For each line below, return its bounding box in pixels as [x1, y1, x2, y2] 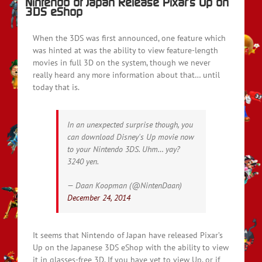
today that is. [33, 81, 80, 92]
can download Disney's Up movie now [67, 131, 194, 142]
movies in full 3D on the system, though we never [33, 57, 211, 68]
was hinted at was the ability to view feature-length [33, 44, 218, 56]
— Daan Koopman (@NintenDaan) [67, 180, 182, 191]
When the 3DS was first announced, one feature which [33, 32, 226, 43]
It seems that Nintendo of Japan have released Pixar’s [33, 229, 223, 240]
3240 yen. [67, 156, 99, 167]
